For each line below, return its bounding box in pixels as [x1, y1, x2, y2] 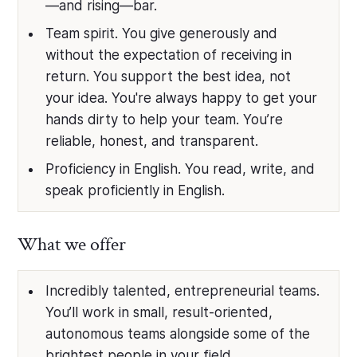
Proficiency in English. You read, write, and [45, 161, 316, 177]
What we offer [18, 232, 127, 257]
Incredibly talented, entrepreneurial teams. [45, 283, 320, 299]
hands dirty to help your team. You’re [45, 112, 284, 127]
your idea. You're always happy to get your [45, 90, 318, 106]
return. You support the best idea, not [45, 69, 292, 84]
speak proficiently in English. [45, 182, 226, 198]
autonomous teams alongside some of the [45, 326, 311, 342]
